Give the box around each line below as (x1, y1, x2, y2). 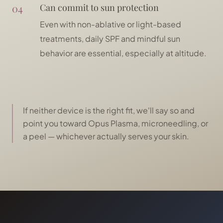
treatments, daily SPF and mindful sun (40, 33, 180, 44)
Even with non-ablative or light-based (40, 19, 181, 29)
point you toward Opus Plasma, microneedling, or (23, 118, 208, 128)
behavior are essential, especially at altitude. (40, 48, 207, 58)
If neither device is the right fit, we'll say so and (23, 105, 195, 115)
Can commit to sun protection (40, 1, 159, 13)
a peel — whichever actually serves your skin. (23, 131, 189, 141)
